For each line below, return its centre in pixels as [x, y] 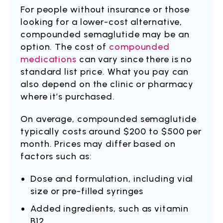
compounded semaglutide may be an [105, 34]
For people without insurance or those [105, 9]
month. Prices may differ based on [98, 144]
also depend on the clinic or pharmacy [107, 84]
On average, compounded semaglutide [109, 119]
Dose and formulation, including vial [112, 179]
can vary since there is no [134, 59]
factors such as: [56, 156]
